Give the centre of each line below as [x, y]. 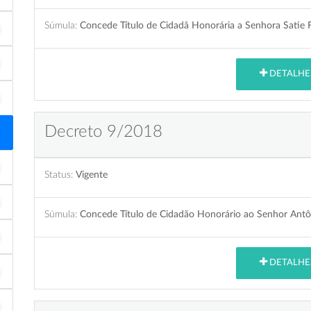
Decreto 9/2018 [103, 132]
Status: [59, 174]
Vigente [92, 174]
